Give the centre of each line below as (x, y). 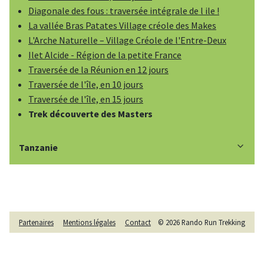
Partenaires (36, 222)
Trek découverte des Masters (90, 114)
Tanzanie (38, 148)
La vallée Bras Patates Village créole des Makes (122, 26)
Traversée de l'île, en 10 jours (86, 85)
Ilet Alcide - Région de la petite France (105, 55)
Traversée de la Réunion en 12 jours (98, 70)
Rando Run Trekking (212, 222)
